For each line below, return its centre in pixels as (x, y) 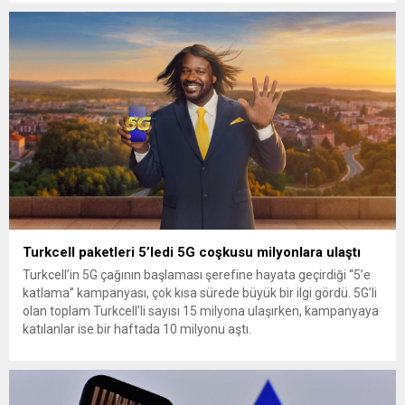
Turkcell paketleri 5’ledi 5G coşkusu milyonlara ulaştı (192, 252)
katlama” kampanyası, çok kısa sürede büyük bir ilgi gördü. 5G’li (200, 292)
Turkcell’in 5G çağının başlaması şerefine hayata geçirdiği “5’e (197, 274)
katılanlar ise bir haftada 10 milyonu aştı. (137, 329)
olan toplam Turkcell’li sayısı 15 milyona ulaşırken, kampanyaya (201, 311)
